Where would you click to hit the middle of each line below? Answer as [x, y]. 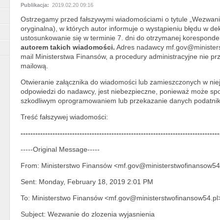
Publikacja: [36, 5]
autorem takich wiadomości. [68, 47]
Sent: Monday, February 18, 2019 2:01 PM [87, 181]
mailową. [34, 66]
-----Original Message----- [60, 149]
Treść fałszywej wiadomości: [64, 117]
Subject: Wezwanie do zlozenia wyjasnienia [88, 214]
